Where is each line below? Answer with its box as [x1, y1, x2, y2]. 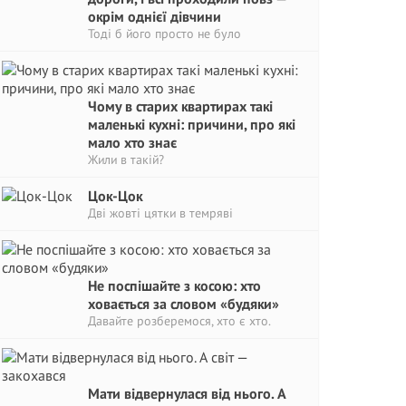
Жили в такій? [88, 151, 164, 168]
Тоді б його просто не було [88, 25, 241, 42]
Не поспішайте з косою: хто [88, 276, 261, 295]
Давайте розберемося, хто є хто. [88, 313, 271, 329]
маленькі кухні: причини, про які [88, 115, 295, 133]
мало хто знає [88, 133, 177, 151]
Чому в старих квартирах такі [88, 97, 273, 115]
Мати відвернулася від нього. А [88, 384, 285, 402]
